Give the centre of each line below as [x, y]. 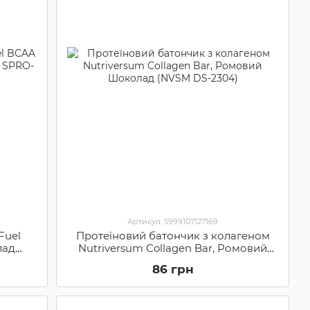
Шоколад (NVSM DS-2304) [173, 260]
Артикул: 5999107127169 [173, 221]
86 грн [173, 269]
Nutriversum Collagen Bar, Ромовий [173, 248]
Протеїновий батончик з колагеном [173, 235]
